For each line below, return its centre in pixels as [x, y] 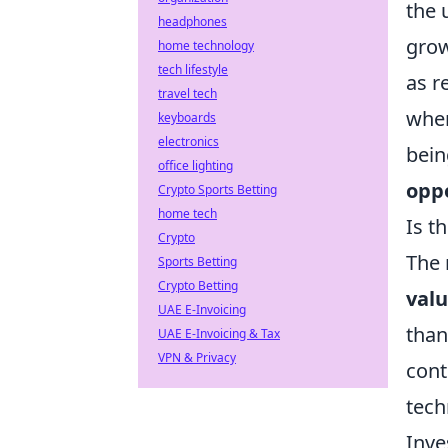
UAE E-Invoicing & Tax [219, 333]
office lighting [195, 165]
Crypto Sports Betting [217, 189]
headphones [192, 21]
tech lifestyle [193, 69]
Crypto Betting [198, 285]
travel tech [187, 93]
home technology [206, 45]
